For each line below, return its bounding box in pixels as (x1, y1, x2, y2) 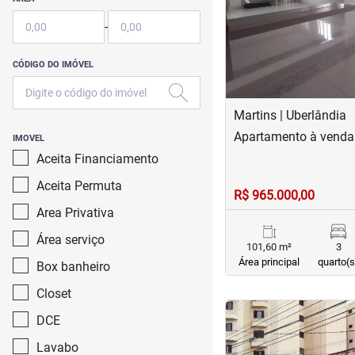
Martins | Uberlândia (233, 108, 346, 123)
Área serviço (36, 232, 105, 247)
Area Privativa (36, 205, 114, 220)
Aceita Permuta (36, 178, 122, 193)
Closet (36, 286, 71, 301)
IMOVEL (13, 133, 44, 143)
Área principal (239, 256, 300, 268)
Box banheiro (36, 259, 110, 274)
